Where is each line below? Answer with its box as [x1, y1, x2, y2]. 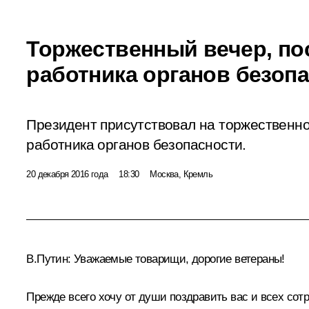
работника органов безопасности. [26, 136, 246, 153]
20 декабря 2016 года [26, 168, 108, 179]
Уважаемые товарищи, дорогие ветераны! [70, 252, 285, 266]
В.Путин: [26, 252, 71, 266]
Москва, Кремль [150, 168, 212, 179]
